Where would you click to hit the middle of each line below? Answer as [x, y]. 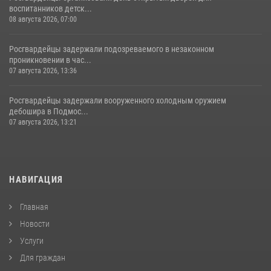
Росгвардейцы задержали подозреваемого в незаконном [112, 49]
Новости [34, 224]
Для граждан [42, 258]
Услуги [31, 241]
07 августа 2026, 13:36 [43, 71]
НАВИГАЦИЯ [36, 180]
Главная [33, 207]
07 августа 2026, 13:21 [43, 122]
